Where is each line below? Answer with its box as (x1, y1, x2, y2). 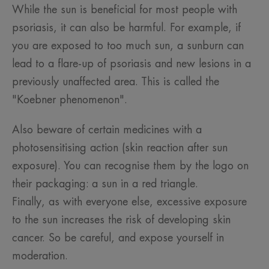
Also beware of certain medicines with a (12, 124, 202, 136)
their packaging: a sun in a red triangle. (12, 178, 202, 190)
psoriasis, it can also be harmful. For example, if (12, 22, 241, 34)
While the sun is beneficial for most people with (12, 4, 237, 16)
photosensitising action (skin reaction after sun (12, 142, 228, 154)
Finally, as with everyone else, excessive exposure (12, 196, 247, 208)
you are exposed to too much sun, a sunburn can (12, 40, 244, 52)
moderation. (12, 250, 68, 262)
